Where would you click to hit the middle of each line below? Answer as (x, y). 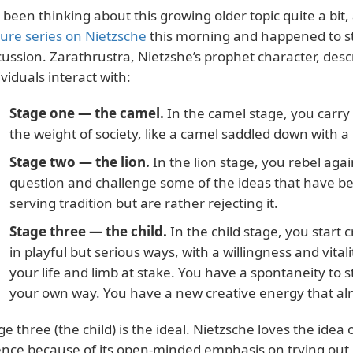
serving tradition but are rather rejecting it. (143, 203)
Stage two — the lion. (79, 162)
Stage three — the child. (88, 231)
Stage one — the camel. (86, 113)
